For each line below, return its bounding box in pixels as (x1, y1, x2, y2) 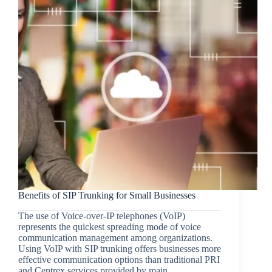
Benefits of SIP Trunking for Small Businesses (18, 189, 195, 200)
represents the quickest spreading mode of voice (18, 221, 201, 232)
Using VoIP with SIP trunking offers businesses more (18, 243, 221, 254)
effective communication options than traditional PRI (18, 254, 220, 265)
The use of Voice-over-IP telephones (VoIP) (18, 210, 185, 221)
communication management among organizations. (18, 232, 212, 243)
